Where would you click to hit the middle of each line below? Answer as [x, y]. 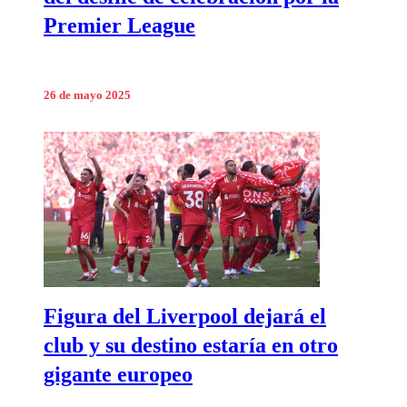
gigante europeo [118, 375]
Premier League [119, 25]
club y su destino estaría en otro [191, 346]
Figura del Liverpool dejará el [185, 317]
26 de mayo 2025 [87, 95]
